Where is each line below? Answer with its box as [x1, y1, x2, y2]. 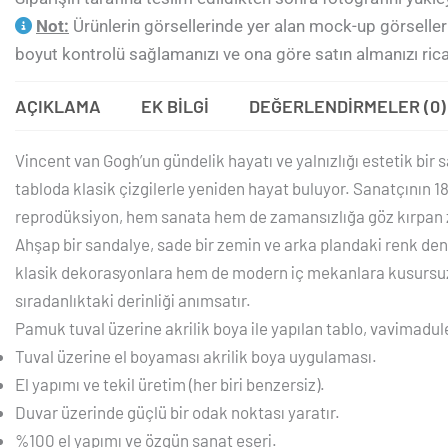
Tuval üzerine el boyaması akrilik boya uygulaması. [15, 345, 377, 366]
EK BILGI [141, 94, 209, 117]
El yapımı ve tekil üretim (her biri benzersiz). [15, 373, 325, 394]
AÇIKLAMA [15, 94, 101, 117]
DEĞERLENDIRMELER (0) [249, 94, 446, 117]
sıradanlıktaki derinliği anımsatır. [15, 289, 251, 310]
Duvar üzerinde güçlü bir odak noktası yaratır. [15, 401, 340, 422]
